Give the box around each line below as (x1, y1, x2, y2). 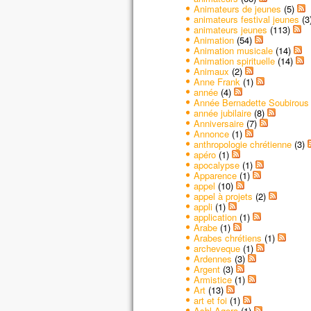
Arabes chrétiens (193, 230, 262, 244)
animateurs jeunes (193, 22, 267, 36)
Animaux (193, 64, 229, 78)
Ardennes (193, 251, 232, 265)
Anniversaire (193, 116, 244, 130)
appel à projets (193, 189, 253, 203)
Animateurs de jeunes (193, 1, 281, 15)
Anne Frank (193, 74, 240, 88)
